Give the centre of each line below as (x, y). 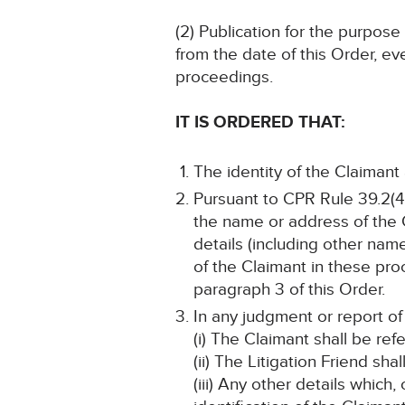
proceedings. (225, 78)
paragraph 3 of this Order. (290, 290)
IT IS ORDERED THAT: (261, 123)
